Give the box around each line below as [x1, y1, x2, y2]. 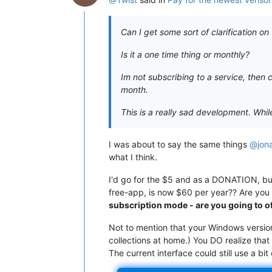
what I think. [109, 151, 157, 162]
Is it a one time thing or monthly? [121, 49, 250, 59]
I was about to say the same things [109, 138, 250, 149]
